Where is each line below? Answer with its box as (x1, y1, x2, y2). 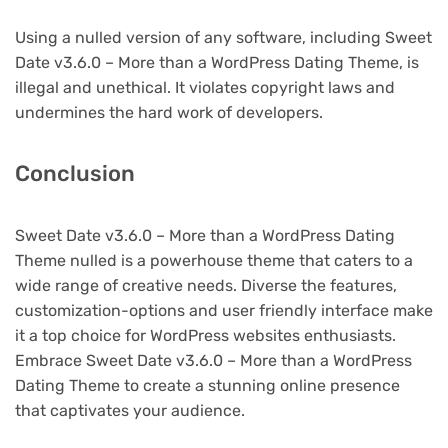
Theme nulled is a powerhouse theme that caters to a (15, 250, 413, 270)
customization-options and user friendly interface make (15, 300, 433, 320)
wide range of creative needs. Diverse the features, (15, 275, 397, 295)
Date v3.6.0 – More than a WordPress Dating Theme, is (15, 52, 419, 72)
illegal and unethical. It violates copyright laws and (15, 77, 395, 97)
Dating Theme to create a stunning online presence (15, 375, 400, 395)
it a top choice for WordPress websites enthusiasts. (15, 325, 396, 345)
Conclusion (15, 159, 135, 187)
